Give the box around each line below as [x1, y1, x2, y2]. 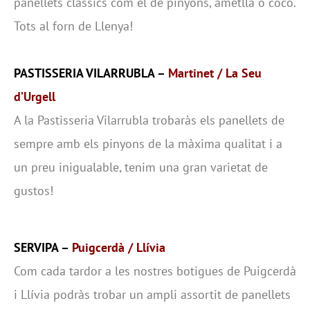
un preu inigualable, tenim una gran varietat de [14, 158, 268, 175]
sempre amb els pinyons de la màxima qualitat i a [14, 135, 282, 152]
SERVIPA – [14, 239, 72, 255]
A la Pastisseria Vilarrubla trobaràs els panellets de [14, 111, 284, 128]
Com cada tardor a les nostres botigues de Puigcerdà [14, 262, 296, 279]
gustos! [14, 182, 57, 199]
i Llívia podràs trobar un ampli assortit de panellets [14, 286, 291, 302]
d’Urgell [14, 88, 55, 104]
